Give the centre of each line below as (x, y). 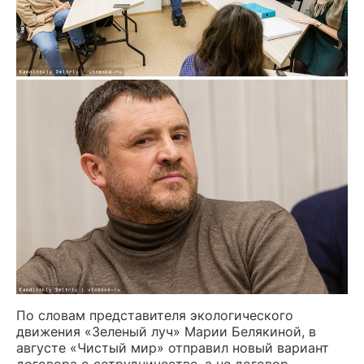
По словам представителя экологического (155, 315)
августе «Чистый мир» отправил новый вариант (173, 347)
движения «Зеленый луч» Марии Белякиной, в (166, 331)
